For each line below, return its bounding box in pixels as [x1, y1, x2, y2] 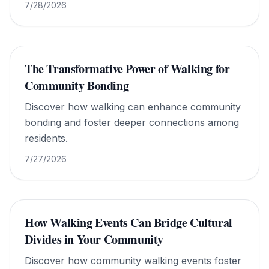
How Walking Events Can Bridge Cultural [25, 214, 232, 231]
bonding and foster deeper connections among [25, 116, 239, 128]
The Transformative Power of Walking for [25, 60, 230, 77]
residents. [25, 132, 68, 144]
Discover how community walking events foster [25, 255, 241, 267]
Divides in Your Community [25, 231, 164, 248]
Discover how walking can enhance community [25, 101, 241, 113]
